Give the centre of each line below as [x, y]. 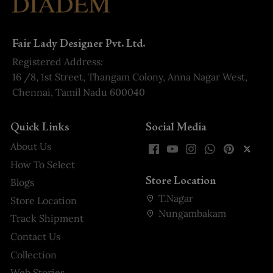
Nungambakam [192, 213]
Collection [34, 254]
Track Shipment [47, 218]
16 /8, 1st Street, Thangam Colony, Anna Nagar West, [130, 77]
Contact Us [35, 236]
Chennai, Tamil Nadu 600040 [79, 92]
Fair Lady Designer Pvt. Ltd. [79, 45]
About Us [31, 147]
